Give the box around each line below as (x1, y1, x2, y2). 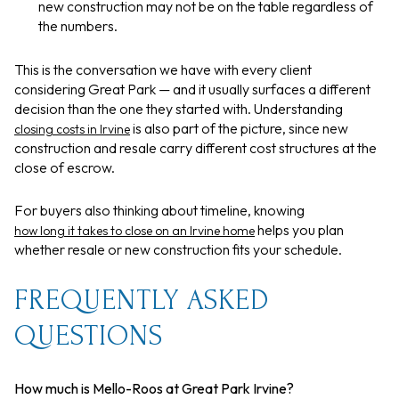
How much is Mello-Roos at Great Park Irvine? (14, 379, 294, 397)
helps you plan (255, 221, 344, 240)
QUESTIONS (14, 320, 163, 352)
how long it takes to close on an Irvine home (14, 223, 255, 240)
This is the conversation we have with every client (14, 60, 312, 78)
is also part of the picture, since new (130, 118, 348, 137)
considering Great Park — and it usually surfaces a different (14, 79, 370, 98)
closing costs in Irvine (14, 120, 130, 137)
